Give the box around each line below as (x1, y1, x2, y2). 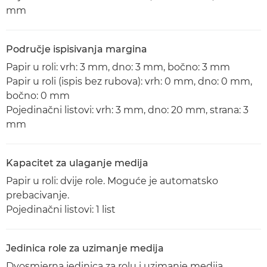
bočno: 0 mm (6, 90, 70, 101)
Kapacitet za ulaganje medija (6, 157, 148, 169)
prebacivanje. (6, 190, 69, 201)
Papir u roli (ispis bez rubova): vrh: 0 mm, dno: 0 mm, (6, 76, 252, 87)
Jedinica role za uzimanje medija (6, 243, 164, 254)
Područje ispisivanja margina (6, 44, 147, 55)
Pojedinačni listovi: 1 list (6, 204, 116, 215)
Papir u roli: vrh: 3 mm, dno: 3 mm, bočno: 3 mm (6, 61, 230, 73)
